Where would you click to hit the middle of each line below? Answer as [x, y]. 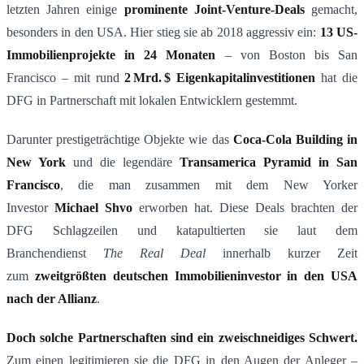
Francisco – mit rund [66, 78]
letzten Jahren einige [65, 10]
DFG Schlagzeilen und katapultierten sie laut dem [182, 231]
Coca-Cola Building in [295, 140]
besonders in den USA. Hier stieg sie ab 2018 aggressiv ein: [163, 32]
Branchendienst [55, 253]
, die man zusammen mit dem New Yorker [209, 185]
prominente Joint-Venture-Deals [214, 10]
